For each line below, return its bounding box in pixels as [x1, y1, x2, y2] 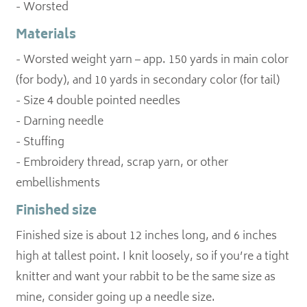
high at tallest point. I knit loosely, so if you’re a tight [16, 247, 290, 267]
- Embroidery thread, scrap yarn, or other [16, 153, 229, 173]
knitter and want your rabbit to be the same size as [16, 268, 276, 287]
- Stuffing [16, 133, 65, 152]
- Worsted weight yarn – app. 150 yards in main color [16, 51, 289, 70]
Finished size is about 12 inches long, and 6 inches [16, 227, 278, 246]
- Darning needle [16, 112, 104, 132]
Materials [16, 25, 77, 47]
